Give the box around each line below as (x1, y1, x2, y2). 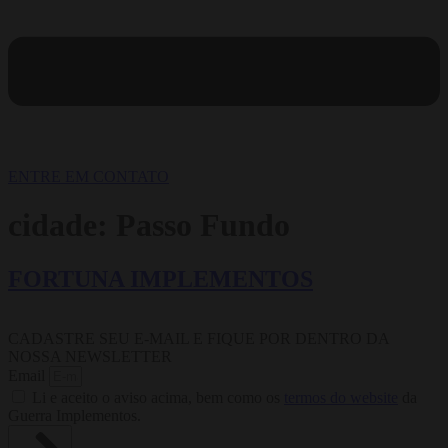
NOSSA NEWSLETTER (8, 348, 172, 366)
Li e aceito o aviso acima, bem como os (32, 389, 284, 407)
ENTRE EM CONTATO (8, 167, 169, 185)
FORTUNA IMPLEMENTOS (8, 265, 313, 292)
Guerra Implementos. (8, 407, 141, 425)
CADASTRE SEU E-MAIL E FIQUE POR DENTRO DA (8, 330, 389, 348)
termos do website (284, 389, 398, 407)
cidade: (8, 207, 116, 244)
